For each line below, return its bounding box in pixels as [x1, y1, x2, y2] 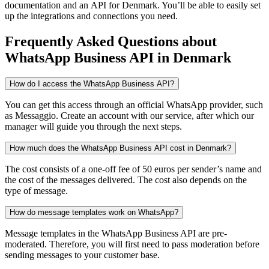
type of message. [5, 186, 68, 196]
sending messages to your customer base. [5, 250, 160, 261]
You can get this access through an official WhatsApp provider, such [5, 100, 263, 110]
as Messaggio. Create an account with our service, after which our [5, 110, 254, 121]
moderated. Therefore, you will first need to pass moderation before [5, 239, 259, 250]
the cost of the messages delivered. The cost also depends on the [5, 175, 247, 186]
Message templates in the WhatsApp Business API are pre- [5, 228, 227, 239]
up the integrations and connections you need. [5, 10, 178, 21]
